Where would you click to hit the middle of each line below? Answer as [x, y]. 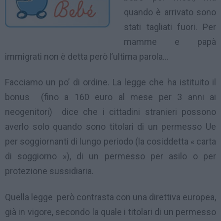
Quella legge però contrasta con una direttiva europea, [110, 197]
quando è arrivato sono [170, 12]
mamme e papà [170, 41]
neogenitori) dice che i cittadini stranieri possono [110, 112]
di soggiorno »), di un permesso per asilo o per [110, 156]
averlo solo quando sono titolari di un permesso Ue [110, 127]
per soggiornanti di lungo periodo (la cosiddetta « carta [110, 142]
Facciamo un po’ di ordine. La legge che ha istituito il [110, 82]
